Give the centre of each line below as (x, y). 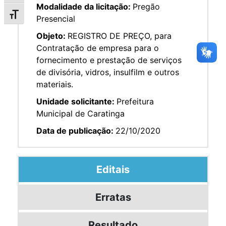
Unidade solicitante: (76, 101)
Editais (113, 169)
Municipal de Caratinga (80, 113)
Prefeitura (135, 101)
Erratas (113, 197)
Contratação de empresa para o (98, 48)
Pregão (146, 6)
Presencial (56, 18)
